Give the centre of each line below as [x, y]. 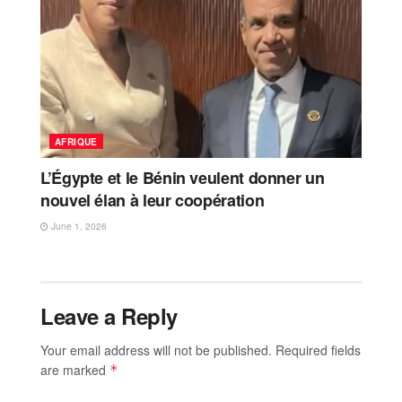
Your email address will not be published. [156, 350]
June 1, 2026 [78, 226]
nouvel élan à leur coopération [153, 200]
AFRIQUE [76, 141]
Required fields [318, 350]
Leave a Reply [109, 315]
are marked [75, 369]
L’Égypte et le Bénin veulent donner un [183, 177]
